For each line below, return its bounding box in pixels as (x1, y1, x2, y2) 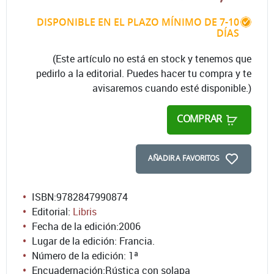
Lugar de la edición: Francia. (32, 234, 155, 248)
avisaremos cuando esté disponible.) (92, 81, 251, 95)
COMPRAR (177, 111, 222, 125)
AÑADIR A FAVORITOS (147, 152, 220, 163)
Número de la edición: (32, 248, 128, 262)
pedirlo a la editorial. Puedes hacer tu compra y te (36, 66, 251, 80)
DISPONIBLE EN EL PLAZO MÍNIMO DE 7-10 (37, 15, 239, 29)
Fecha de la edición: (32, 219, 119, 233)
